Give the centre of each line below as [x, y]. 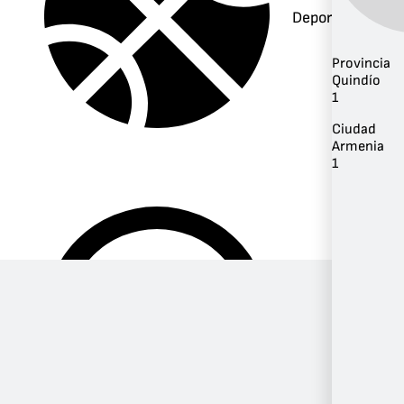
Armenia [358, 146]
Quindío [356, 80]
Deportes [323, 17]
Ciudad [354, 129]
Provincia [361, 63]
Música [317, 321]
